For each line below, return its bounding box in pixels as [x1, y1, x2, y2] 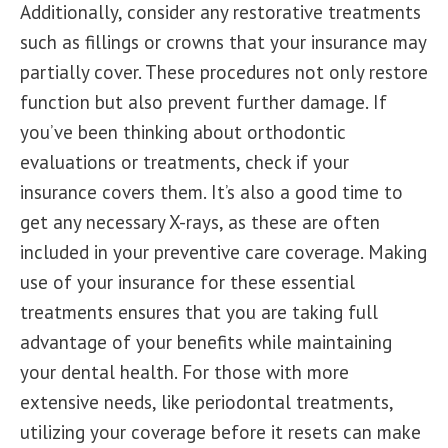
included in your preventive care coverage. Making [20, 240, 427, 264]
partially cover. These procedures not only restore [20, 60, 428, 84]
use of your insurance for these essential [20, 270, 355, 294]
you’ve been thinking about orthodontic [20, 120, 346, 144]
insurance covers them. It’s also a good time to [20, 180, 403, 204]
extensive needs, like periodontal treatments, [20, 390, 393, 414]
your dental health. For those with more [20, 360, 349, 384]
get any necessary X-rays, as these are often [20, 210, 380, 234]
